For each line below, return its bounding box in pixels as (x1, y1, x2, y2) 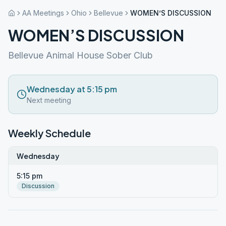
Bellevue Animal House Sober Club (8, 50, 153, 61)
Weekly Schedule (8, 127, 91, 139)
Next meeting (27, 96, 71, 104)
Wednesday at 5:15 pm (27, 84, 117, 94)
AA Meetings (22, 9, 64, 17)
